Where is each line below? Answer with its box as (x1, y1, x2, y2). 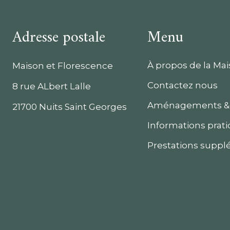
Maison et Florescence (12, 61, 113, 71)
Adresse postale (12, 24, 105, 51)
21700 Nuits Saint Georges (12, 102, 127, 112)
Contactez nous (147, 80, 218, 90)
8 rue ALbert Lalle (12, 81, 91, 91)
